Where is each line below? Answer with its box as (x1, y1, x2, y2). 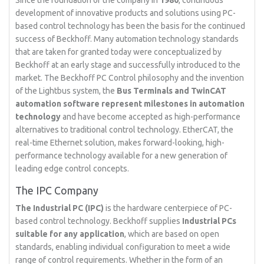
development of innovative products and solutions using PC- (15, 8, 236, 18)
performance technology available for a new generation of (15, 151, 228, 160)
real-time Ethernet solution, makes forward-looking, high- (15, 138, 225, 147)
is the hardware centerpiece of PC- (104, 203, 233, 213)
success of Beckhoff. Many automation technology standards (15, 34, 239, 44)
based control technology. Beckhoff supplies (15, 216, 183, 226)
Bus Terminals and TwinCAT (117, 86, 227, 95)
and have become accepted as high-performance (61, 112, 241, 121)
